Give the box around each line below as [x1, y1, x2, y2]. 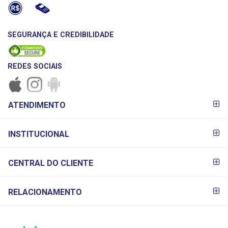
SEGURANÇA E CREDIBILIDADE [8, 31, 114, 40]
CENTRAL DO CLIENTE [8, 158, 93, 168]
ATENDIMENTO [8, 100, 66, 110]
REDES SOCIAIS [8, 62, 62, 71]
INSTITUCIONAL [8, 129, 69, 139]
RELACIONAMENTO [8, 187, 82, 197]
